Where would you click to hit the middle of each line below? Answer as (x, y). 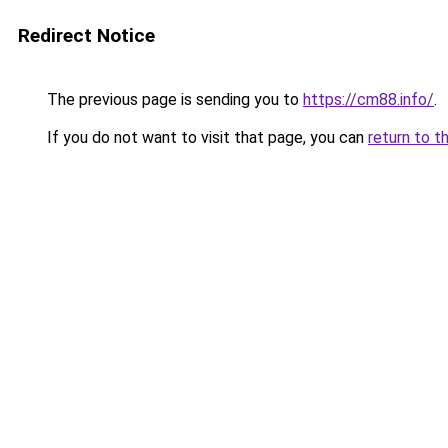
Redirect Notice (86, 35)
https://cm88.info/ (368, 99)
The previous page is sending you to (173, 99)
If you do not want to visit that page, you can (205, 137)
